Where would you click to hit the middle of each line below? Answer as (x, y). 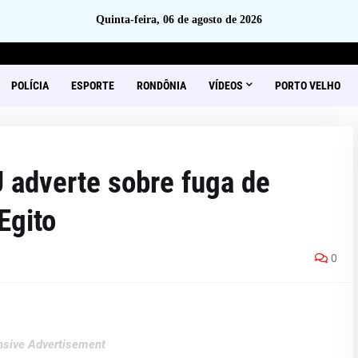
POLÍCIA (30, 86)
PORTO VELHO (307, 86)
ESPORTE (92, 86)
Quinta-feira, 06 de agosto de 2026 (179, 20)
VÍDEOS (225, 86)
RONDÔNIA (161, 86)
